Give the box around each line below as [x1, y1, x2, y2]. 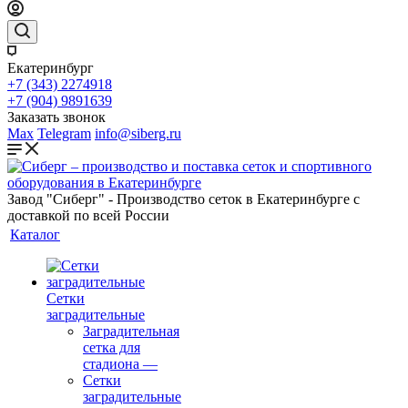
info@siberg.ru [95, 126, 181, 141]
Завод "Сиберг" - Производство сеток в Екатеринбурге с [7, 191, 360, 207]
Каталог [10, 227, 60, 242]
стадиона [83, 356, 139, 372]
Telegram [37, 126, 91, 141]
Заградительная [83, 323, 179, 339]
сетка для [83, 340, 140, 355]
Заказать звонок [7, 109, 106, 125]
